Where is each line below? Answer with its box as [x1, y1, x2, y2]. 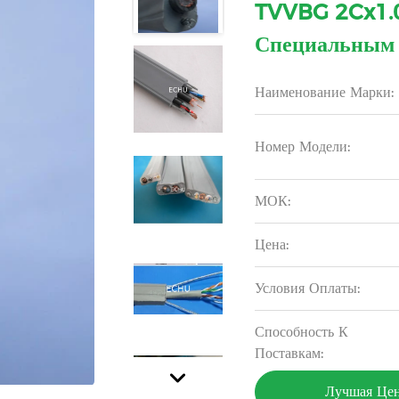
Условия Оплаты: [255, 280, 361, 297]
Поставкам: [255, 345, 324, 362]
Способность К [255, 323, 349, 340]
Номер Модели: [255, 138, 351, 155]
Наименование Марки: [255, 84, 395, 101]
